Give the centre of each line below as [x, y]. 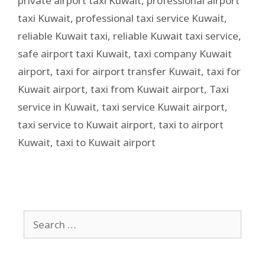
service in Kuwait [57, 106]
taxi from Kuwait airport [147, 89]
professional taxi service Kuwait [150, 18]
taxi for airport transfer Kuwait [128, 71]
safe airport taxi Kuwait [73, 53]
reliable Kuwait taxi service [176, 35]
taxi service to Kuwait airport [85, 124]
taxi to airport [191, 124]
